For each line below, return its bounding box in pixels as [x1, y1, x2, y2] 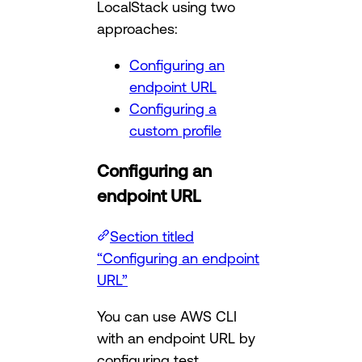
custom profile [129, 122, 221, 139]
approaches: [97, 20, 178, 37]
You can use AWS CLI [97, 308, 237, 325]
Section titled [110, 228, 194, 245]
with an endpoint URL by [97, 330, 255, 347]
